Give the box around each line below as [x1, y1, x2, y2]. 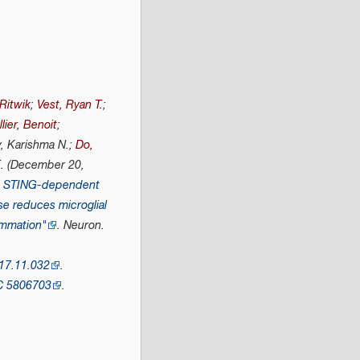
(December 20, [3, 156, 84, 175]
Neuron [63, 216, 101, 235]
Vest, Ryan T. [36, 96, 103, 115]
